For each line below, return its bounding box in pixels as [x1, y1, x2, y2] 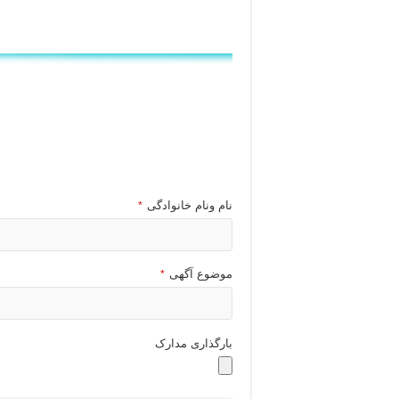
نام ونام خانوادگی [147, 199, 232, 212]
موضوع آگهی [169, 267, 232, 281]
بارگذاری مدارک [155, 337, 232, 350]
